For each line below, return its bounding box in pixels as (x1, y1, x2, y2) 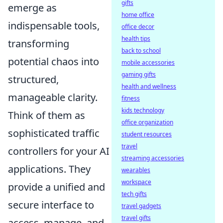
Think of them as (8, 109, 85, 122)
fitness (121, 94, 140, 103)
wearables (121, 166, 150, 174)
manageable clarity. (8, 91, 98, 105)
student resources (121, 130, 172, 138)
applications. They (8, 162, 91, 176)
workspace (121, 178, 151, 186)
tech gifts (121, 190, 147, 198)
